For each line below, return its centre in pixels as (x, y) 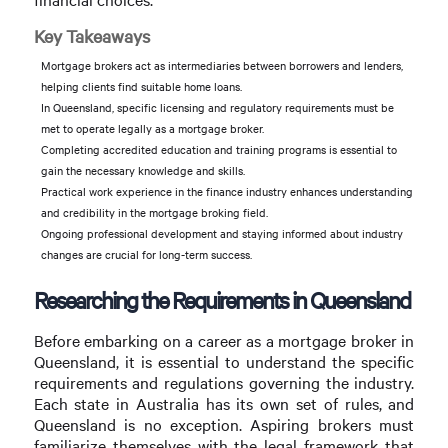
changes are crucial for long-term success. (146, 255)
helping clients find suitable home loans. (141, 87)
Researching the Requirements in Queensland (221, 300)
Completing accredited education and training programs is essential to (218, 150)
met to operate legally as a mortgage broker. (152, 129)
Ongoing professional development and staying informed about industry (221, 234)
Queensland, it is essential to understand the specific (224, 362)
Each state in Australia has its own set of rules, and (224, 404)
